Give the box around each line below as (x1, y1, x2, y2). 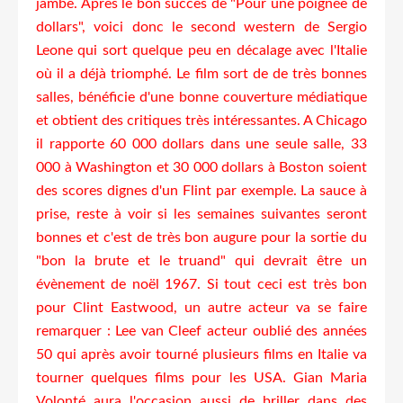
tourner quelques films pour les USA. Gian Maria (36, 370, 367, 385)
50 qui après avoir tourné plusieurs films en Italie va (36, 346, 367, 362)
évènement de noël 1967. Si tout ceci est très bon (36, 276, 367, 291)
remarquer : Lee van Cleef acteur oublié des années (36, 323, 367, 338)
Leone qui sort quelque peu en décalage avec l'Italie (36, 42, 367, 58)
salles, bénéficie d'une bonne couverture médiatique (36, 89, 367, 104)
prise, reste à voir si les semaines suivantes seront (36, 206, 367, 221)
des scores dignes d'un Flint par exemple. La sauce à (36, 183, 367, 198)
